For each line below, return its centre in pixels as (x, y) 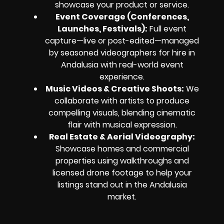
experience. (122, 77)
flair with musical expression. (122, 125)
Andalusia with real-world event (122, 65)
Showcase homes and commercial (122, 149)
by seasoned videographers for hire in (122, 53)
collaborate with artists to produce (122, 101)
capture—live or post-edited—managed (122, 41)
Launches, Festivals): (102, 29)
